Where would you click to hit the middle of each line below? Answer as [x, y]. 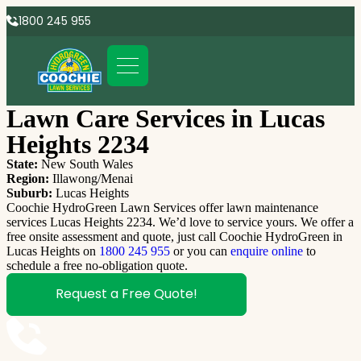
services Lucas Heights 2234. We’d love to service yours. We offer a [180, 222]
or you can [200, 251]
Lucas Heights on [53, 251]
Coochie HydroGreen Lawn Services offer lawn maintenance [162, 207]
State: [22, 164]
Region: [28, 178]
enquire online [267, 251]
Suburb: [29, 193]
